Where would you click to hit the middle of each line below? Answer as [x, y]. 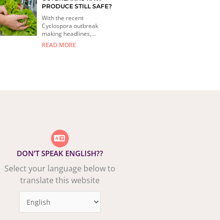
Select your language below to [60, 169]
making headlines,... [69, 33]
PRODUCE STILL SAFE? [77, 6]
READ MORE [59, 45]
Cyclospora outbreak [70, 26]
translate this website [60, 180]
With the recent [63, 18]
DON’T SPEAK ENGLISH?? [60, 153]
